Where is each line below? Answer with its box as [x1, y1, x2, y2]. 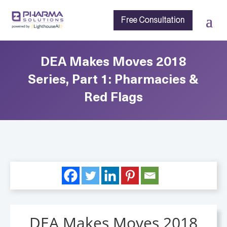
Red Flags [84, 92, 143, 104]
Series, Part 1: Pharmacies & [28, 74, 199, 87]
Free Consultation [121, 16, 185, 24]
